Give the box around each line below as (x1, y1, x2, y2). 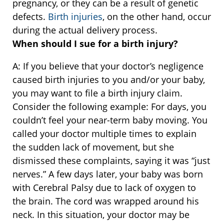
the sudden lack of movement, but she (12, 141, 174, 153)
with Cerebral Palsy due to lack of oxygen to (12, 181, 196, 194)
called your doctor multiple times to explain (12, 127, 196, 140)
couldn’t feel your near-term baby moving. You (12, 114, 207, 126)
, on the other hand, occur (102, 10, 211, 23)
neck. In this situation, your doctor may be (12, 208, 189, 221)
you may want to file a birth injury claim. (12, 87, 182, 99)
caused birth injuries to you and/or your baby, (12, 73, 205, 86)
